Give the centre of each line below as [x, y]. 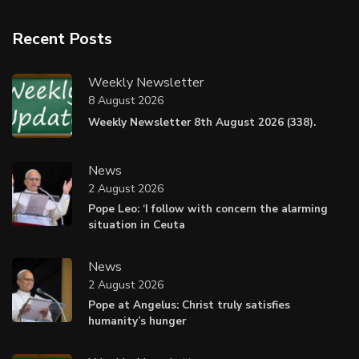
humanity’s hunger [137, 321]
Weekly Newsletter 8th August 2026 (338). [202, 122]
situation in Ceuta [137, 224]
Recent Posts [62, 38]
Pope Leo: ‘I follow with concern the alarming [208, 208]
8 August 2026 [126, 101]
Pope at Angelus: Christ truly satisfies [189, 305]
